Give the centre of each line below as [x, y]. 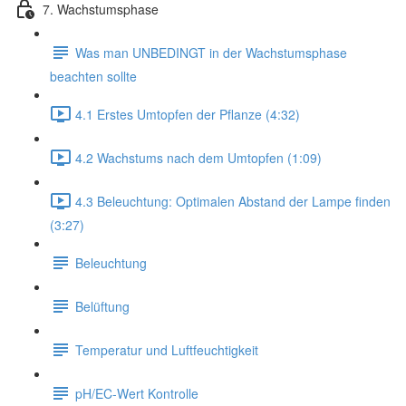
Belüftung [102, 306]
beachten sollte [93, 76]
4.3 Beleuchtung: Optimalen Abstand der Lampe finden [233, 201]
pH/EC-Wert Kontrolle [137, 393]
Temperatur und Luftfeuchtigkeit [167, 349]
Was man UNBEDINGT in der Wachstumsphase [211, 52]
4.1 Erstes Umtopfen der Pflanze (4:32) [188, 114]
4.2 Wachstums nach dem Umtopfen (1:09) [198, 157]
